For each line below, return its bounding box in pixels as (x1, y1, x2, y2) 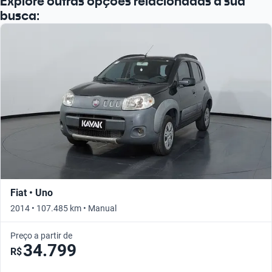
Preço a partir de (10, 230, 72, 240)
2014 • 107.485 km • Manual (10, 203, 117, 213)
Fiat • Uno (10, 186, 53, 199)
